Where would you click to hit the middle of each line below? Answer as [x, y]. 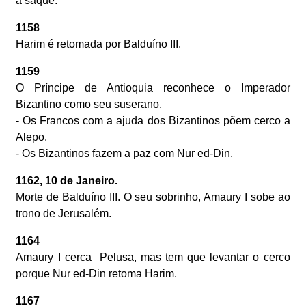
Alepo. [32, 137]
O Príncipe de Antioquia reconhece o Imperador [153, 88]
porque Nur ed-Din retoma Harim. [97, 274]
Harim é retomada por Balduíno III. [99, 44]
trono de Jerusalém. [64, 214]
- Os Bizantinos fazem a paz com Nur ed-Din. [125, 154]
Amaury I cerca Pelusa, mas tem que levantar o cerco [153, 258]
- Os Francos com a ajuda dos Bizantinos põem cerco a [153, 121]
